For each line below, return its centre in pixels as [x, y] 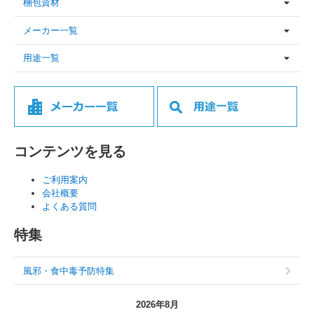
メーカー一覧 [50, 30]
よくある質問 [69, 207]
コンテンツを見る [70, 152]
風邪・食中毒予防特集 [69, 271]
